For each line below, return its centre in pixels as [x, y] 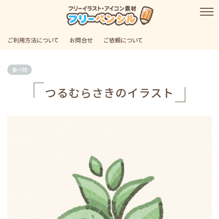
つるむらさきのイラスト [109, 92]
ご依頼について [123, 40]
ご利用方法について [33, 40]
